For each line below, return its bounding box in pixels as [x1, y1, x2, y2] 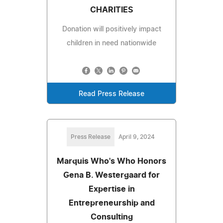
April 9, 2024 [118, 133, 155, 140]
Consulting [90, 213, 133, 221]
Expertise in [88, 185, 135, 193]
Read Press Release [79, 90, 144, 98]
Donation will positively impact [62, 25, 161, 33]
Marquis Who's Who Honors [57, 157, 166, 165]
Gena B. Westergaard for [63, 171, 160, 179]
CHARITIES [90, 5, 133, 14]
